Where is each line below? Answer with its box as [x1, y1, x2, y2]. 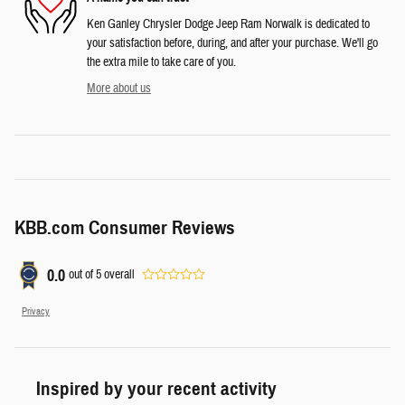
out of [69, 267, 96, 284]
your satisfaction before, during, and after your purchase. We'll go [87, 34, 378, 52]
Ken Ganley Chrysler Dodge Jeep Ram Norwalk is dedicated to [87, 15, 370, 33]
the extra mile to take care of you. [87, 53, 236, 71]
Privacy [22, 305, 50, 317]
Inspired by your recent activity [36, 376, 277, 400]
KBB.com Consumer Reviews [14, 215, 235, 240]
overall [101, 267, 135, 284]
